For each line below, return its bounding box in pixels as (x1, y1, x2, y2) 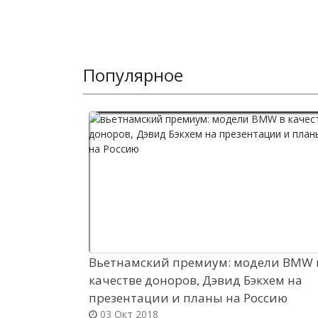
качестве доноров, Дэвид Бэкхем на (89, 272, 302, 288)
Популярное (83, 63, 183, 87)
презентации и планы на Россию (89, 290, 287, 306)
